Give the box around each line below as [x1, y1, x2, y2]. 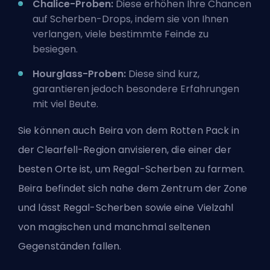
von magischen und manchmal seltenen [18, 219, 211, 234]
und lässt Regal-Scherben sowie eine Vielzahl [18, 200, 234, 215]
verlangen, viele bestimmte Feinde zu [33, 27, 209, 41]
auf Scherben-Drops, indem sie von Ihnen [33, 11, 228, 26]
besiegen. [33, 42, 78, 56]
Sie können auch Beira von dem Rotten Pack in [18, 123, 240, 137]
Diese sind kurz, [128, 66, 199, 81]
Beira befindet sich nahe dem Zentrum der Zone [18, 181, 248, 195]
